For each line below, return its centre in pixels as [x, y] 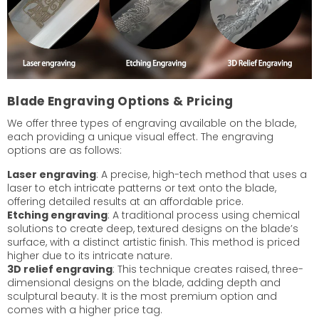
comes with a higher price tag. [85, 310]
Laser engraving [52, 175]
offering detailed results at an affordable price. [125, 202]
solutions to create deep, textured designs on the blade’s [153, 229]
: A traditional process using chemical [204, 215]
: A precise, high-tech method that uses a [202, 175]
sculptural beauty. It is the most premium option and [142, 297]
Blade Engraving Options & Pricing [120, 101]
